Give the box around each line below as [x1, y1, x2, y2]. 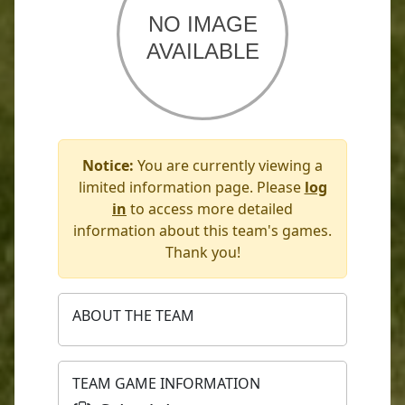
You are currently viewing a [134, 155, 323, 175]
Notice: [82, 155, 134, 175]
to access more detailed [127, 199, 293, 219]
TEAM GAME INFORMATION [72, 373, 260, 393]
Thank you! [165, 242, 240, 262]
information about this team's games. [73, 221, 332, 240]
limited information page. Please [78, 177, 305, 197]
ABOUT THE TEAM [72, 306, 194, 325]
